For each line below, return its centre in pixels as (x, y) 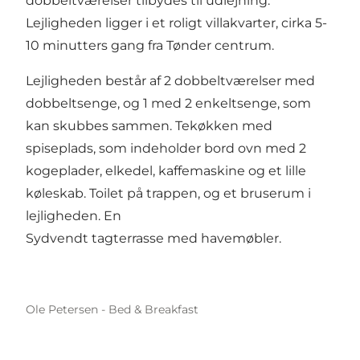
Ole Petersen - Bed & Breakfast (112, 310)
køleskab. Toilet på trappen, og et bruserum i (168, 194)
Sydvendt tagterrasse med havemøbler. (153, 239)
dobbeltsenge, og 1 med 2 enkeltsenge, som (168, 104)
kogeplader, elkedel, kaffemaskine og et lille (166, 171)
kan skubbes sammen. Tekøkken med (149, 126)
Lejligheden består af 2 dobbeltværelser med (170, 81)
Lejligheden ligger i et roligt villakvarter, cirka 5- (176, 23)
